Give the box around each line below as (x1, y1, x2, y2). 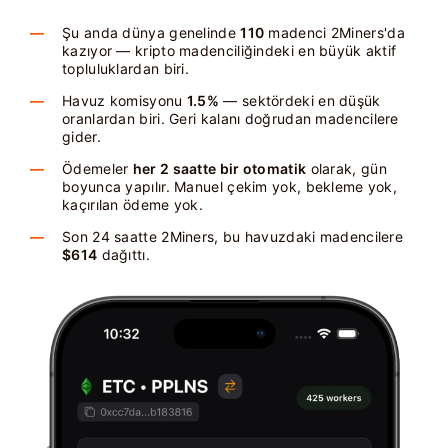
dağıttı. (97, 246, 150, 263)
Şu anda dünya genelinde (62, 24, 241, 41)
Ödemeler (62, 160, 133, 177)
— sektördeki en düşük (219, 92, 381, 109)
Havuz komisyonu (62, 92, 187, 109)
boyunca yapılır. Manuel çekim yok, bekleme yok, (62, 178, 398, 195)
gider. (62, 128, 101, 145)
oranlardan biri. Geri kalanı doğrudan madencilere (62, 110, 399, 127)
